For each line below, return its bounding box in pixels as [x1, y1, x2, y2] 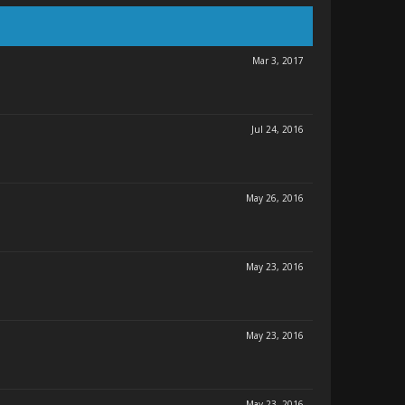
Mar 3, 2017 [252, 54, 304, 67]
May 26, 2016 [246, 192, 304, 204]
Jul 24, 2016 [251, 123, 304, 136]
